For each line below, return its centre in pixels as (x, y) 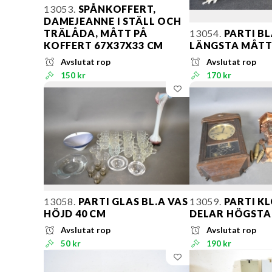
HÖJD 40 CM (75, 213)
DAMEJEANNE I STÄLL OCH (113, 21)
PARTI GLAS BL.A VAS (132, 201)
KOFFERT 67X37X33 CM (104, 45)
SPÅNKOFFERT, (116, 8)
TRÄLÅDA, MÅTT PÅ (96, 33)
